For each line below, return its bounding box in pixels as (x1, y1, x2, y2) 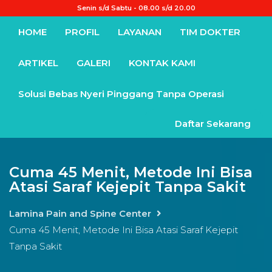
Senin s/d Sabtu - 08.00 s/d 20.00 (76, 3, 195, 12)
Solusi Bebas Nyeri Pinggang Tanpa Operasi (18, 87, 224, 100)
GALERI (76, 56, 110, 69)
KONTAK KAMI (129, 56, 195, 69)
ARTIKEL (18, 56, 58, 69)
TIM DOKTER (180, 25, 240, 38)
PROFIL (65, 25, 100, 38)
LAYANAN (118, 25, 161, 38)
